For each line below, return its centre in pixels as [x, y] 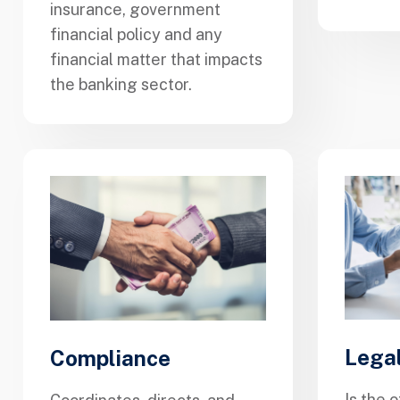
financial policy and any [136, 35]
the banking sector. [121, 85]
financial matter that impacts [156, 60]
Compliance [110, 358]
